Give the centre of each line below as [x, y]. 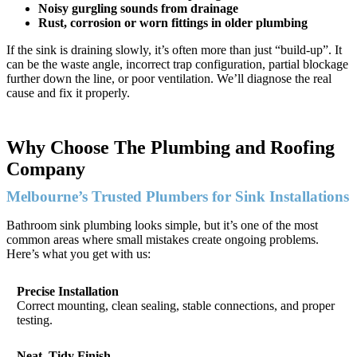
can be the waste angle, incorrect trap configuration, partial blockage [177, 64]
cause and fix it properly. [68, 92]
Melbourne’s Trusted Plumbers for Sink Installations [178, 196]
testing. [35, 320]
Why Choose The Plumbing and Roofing [171, 147]
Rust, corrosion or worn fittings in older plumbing [173, 22]
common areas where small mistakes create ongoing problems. [163, 239]
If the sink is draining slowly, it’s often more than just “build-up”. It [174, 49]
